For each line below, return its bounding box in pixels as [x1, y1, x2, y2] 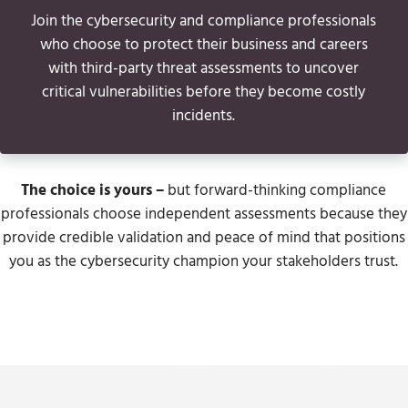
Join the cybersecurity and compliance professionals [31, 8, 377, 34]
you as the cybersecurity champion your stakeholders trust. [9, 250, 399, 275]
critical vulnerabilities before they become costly [42, 79, 366, 105]
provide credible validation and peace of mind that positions [2, 226, 405, 251]
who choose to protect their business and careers [39, 32, 368, 57]
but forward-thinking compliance [164, 178, 387, 204]
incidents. [172, 103, 236, 128]
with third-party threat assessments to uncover [48, 56, 360, 81]
